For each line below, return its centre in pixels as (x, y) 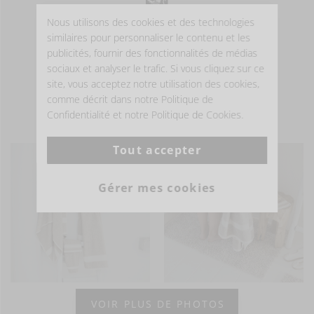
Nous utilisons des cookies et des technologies (151, 22)
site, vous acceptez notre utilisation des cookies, (153, 84)
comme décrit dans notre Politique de (130, 99)
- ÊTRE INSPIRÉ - (157, 121)
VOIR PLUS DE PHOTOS (158, 304)
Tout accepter (157, 150)
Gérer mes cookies (157, 188)
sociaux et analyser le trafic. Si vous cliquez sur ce (156, 68)
